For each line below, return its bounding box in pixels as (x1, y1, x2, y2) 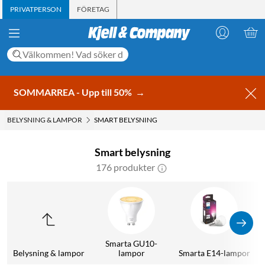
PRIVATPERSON (10, 5, 62, 14)
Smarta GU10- (105, 238, 157, 248)
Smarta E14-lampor (178, 247, 250, 258)
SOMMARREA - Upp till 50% (14, 86, 134, 98)
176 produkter (96, 161, 155, 173)
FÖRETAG (77, 5, 109, 14)
